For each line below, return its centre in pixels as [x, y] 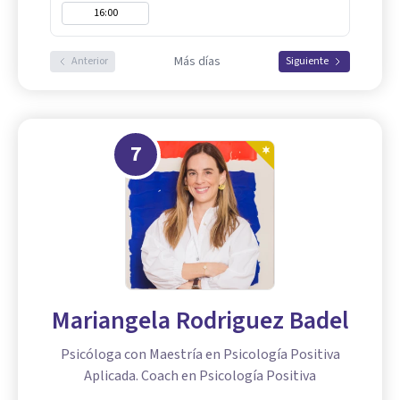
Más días [197, 62]
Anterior [90, 61]
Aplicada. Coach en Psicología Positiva [200, 376]
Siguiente [307, 61]
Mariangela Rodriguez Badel [200, 321]
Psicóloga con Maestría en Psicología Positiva [200, 354]
